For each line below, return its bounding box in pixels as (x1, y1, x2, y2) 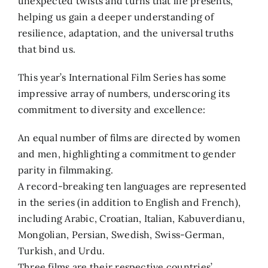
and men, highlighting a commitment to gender (18, 147, 236, 160)
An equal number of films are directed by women (18, 131, 241, 144)
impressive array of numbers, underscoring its (18, 87, 230, 99)
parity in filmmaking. (18, 163, 114, 176)
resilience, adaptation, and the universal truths (18, 26, 234, 39)
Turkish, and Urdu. (18, 244, 105, 257)
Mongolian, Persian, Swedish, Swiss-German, (18, 228, 225, 240)
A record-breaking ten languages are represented (18, 179, 247, 192)
